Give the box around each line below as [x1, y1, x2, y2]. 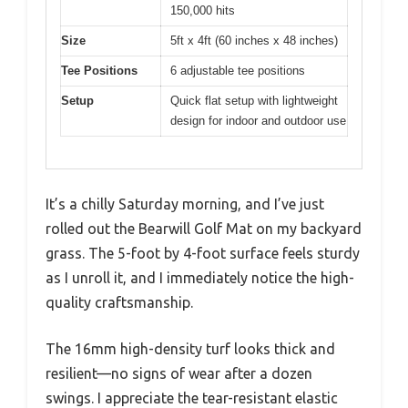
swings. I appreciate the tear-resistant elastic [46, 389, 338, 406]
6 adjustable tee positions [170, 64, 305, 77]
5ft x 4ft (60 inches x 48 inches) [170, 34, 338, 47]
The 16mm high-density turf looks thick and [46, 340, 335, 357]
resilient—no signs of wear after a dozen [46, 364, 312, 382]
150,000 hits [170, 4, 235, 17]
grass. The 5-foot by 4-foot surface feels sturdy [46, 244, 360, 261]
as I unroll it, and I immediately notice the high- [46, 269, 354, 286]
